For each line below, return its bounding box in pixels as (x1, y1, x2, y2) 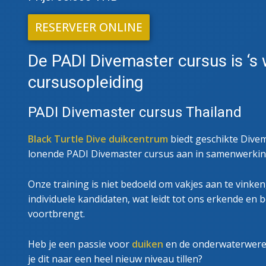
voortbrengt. (28, 207, 85, 221)
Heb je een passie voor (28, 237, 132, 251)
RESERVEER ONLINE (35, 20, 142, 36)
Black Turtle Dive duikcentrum (28, 132, 168, 146)
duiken (132, 237, 163, 251)
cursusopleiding (28, 72, 143, 93)
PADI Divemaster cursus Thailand (28, 104, 242, 121)
